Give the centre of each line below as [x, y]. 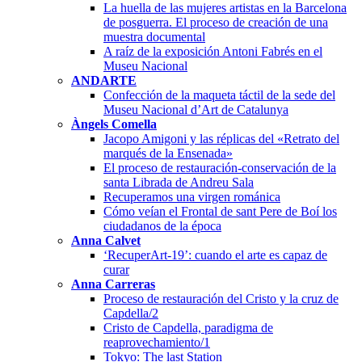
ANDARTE [104, 80]
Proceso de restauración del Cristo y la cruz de [221, 298]
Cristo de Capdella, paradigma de [188, 327]
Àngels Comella [114, 124]
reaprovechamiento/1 [157, 342]
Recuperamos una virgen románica [192, 196]
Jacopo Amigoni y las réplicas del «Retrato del [221, 138]
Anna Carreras [113, 284]
